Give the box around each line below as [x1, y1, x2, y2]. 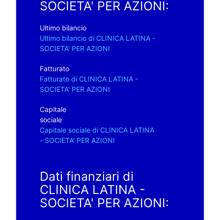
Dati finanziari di [39, 168, 134, 184]
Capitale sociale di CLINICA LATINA [39, 125, 154, 134]
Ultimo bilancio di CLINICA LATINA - [39, 33, 155, 42]
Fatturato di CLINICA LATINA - [39, 74, 138, 83]
